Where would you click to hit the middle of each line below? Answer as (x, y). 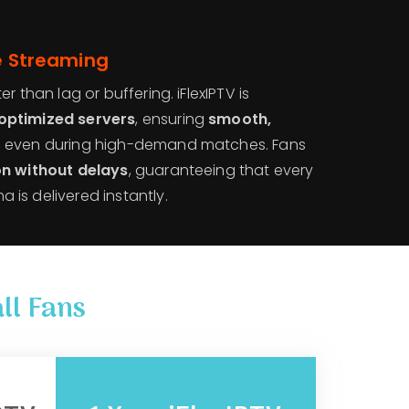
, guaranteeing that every (221, 170)
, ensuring (172, 119)
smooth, (240, 119)
